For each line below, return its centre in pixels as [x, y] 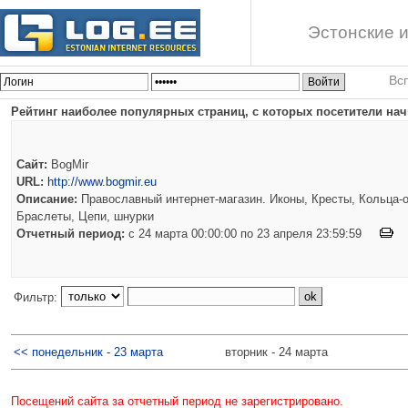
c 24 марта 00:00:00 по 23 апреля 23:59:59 [252, 233]
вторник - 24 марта [276, 352]
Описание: [47, 199]
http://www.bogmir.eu [102, 181]
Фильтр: [37, 297]
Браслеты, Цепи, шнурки [85, 216]
